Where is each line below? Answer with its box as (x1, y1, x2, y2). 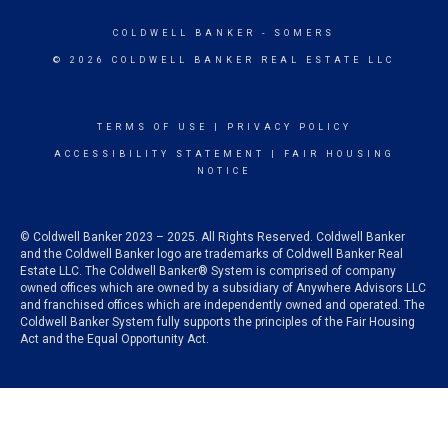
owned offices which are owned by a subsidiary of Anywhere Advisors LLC (20, 281, 426, 295)
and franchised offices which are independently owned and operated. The (20, 298, 425, 312)
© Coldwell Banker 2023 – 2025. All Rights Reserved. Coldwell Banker (20, 230, 405, 244)
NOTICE (197, 166, 251, 176)
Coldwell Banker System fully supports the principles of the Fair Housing (20, 315, 415, 329)
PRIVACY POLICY (226, 122, 352, 132)
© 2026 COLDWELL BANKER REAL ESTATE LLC (53, 55, 395, 65)
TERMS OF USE (96, 122, 208, 132)
